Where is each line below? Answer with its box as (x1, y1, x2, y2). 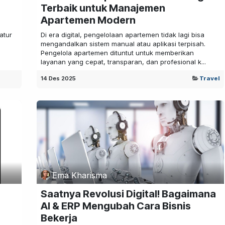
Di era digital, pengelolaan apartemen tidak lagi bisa (40, 30, 204, 39)
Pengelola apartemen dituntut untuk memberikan (40, 48, 194, 57)
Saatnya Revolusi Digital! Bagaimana (40, 188, 216, 200)
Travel (199, 74, 220, 82)
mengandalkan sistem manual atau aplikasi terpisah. (40, 39, 205, 48)
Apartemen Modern (40, 14, 136, 26)
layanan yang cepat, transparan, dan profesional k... (40, 57, 206, 66)
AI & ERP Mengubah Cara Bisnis (40, 200, 191, 212)
